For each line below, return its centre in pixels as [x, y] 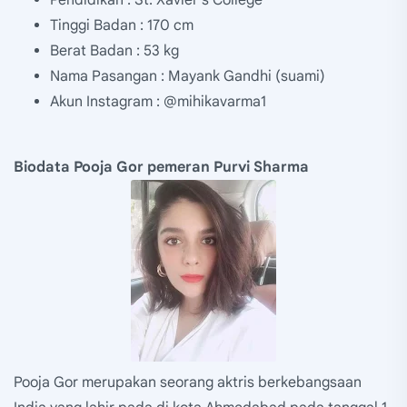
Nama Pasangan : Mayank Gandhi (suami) [188, 76]
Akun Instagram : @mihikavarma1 [158, 101]
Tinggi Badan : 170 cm [122, 25]
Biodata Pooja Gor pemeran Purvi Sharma [161, 167]
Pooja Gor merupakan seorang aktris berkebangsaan [188, 382]
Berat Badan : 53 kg [114, 50]
